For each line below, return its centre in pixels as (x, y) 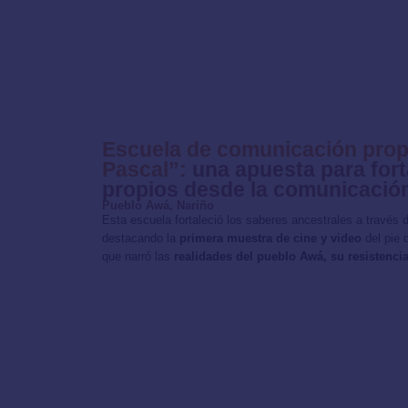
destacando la (141, 238)
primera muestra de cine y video (270, 238)
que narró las (138, 256)
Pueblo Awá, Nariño (158, 205)
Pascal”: (147, 169)
